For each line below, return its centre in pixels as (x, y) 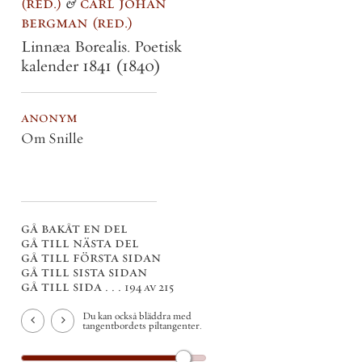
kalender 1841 (68, 66)
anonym (49, 117)
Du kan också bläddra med (137, 316)
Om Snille (52, 138)
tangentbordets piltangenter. (142, 325)
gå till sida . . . (73, 286)
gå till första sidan (91, 257)
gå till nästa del (80, 243)
